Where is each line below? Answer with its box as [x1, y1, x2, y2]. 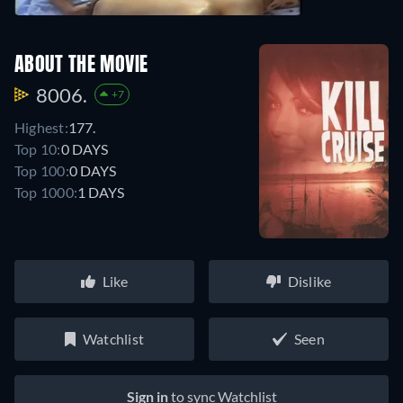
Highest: [14, 118, 68, 136]
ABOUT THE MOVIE [14, 55, 148, 76]
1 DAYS [77, 183, 125, 201]
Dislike [287, 273, 332, 291]
